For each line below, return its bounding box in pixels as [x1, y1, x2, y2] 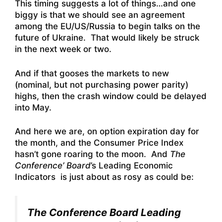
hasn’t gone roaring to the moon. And [15, 149, 170, 160]
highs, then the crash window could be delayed [15, 91, 207, 101]
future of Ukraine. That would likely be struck [15, 33, 199, 43]
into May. [15, 102, 52, 112]
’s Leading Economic [91, 161, 173, 171]
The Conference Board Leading [27, 206, 181, 219]
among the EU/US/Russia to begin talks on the [15, 21, 200, 32]
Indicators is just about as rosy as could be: [15, 172, 194, 182]
